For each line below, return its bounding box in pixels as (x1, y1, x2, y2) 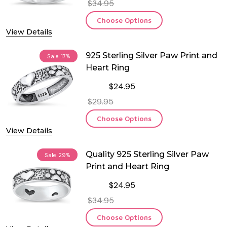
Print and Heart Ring (86, 161, 170, 171)
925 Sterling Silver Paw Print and (86, 51, 218, 61)
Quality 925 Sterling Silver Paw (86, 149, 209, 159)
